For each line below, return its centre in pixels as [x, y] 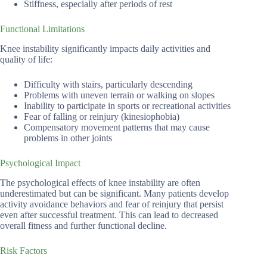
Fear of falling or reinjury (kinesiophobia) [102, 117]
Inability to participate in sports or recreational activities [127, 106]
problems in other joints [68, 138]
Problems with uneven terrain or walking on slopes [119, 95]
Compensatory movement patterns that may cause [117, 128]
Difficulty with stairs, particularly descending [108, 85]
